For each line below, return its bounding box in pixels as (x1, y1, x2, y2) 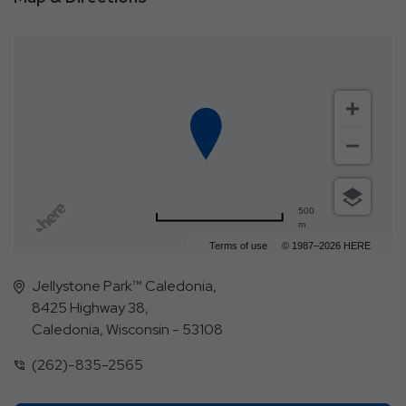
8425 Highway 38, (32, 297, 149, 317)
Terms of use (209, 239, 267, 251)
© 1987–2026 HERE (282, 239, 371, 251)
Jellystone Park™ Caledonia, (32, 275, 217, 295)
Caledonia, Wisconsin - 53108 (32, 319, 223, 339)
